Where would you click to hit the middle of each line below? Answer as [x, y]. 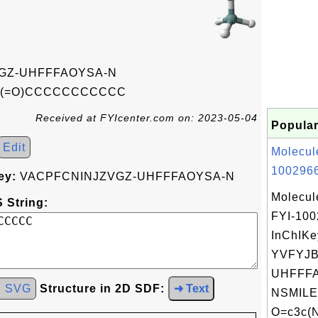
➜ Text [191, 289]
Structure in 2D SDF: [102, 289]
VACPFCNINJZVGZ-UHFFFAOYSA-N [126, 176]
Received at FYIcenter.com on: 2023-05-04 [147, 118]
